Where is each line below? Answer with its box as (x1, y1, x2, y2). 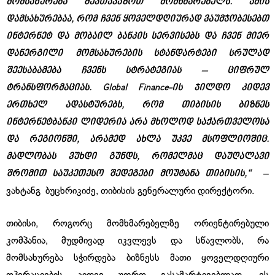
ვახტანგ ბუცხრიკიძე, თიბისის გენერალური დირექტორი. (6, 187, 259, 196)
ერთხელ (6, 99, 47, 111)
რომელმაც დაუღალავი (151, 151, 269, 163)
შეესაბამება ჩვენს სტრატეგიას (6, 65, 181, 77)
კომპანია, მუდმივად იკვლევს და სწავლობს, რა (6, 236, 269, 246)
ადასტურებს (65, 99, 122, 111)
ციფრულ (227, 65, 269, 77)
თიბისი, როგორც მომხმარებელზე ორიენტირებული (6, 219, 269, 228)
